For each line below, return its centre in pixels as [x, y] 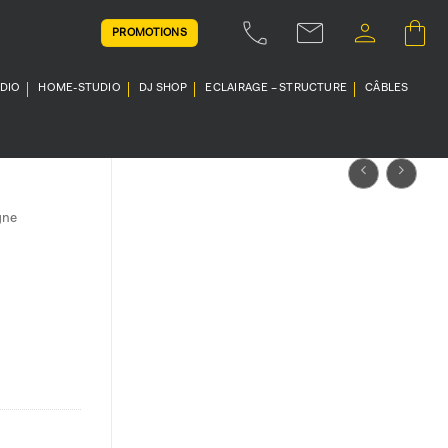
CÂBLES [387, 88]
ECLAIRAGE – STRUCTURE [276, 88]
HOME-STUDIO [79, 88]
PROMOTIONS [149, 33]
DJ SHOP [163, 88]
